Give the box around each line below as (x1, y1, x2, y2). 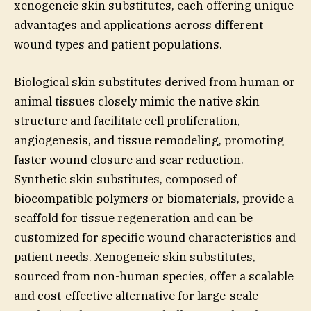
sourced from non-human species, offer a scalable (14, 268, 294, 284)
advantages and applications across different (14, 17, 263, 33)
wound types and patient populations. (14, 36, 222, 52)
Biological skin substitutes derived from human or (14, 74, 295, 90)
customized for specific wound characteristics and (14, 229, 296, 245)
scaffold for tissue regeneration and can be (14, 210, 253, 226)
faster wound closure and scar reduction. (14, 151, 244, 167)
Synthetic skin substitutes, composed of (14, 171, 237, 187)
